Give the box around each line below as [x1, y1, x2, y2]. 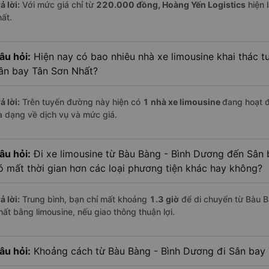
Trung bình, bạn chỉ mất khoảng [20, 194, 150, 205]
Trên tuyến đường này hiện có [20, 97, 143, 107]
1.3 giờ [150, 194, 179, 205]
